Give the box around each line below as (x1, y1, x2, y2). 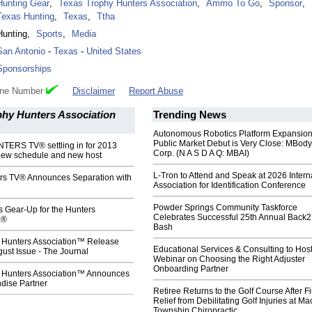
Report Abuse (129, 86, 183, 97)
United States (86, 46, 141, 57)
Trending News (153, 109, 226, 121)
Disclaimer (72, 86, 115, 97)
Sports (36, 29, 63, 40)
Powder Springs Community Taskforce (153, 203, 297, 213)
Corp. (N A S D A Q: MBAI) (153, 148, 249, 159)
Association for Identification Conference (153, 180, 306, 191)
